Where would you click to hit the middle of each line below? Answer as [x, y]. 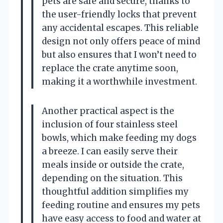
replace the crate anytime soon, [110, 68]
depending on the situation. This [112, 178]
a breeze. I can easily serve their [110, 151]
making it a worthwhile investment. [119, 81]
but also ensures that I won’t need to [119, 55]
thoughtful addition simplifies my [115, 191]
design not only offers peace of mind [121, 41]
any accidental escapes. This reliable [120, 28]
